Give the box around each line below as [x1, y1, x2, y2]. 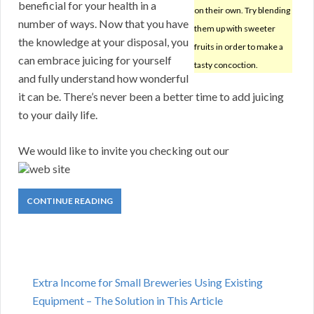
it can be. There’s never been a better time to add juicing [18, 90, 284, 104]
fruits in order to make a [194, 41, 283, 53]
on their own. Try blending [194, 5, 290, 16]
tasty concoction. [194, 60, 258, 71]
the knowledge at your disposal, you [18, 35, 189, 49]
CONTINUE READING [27, 196, 113, 207]
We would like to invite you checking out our [18, 144, 229, 158]
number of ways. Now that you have [18, 17, 189, 31]
